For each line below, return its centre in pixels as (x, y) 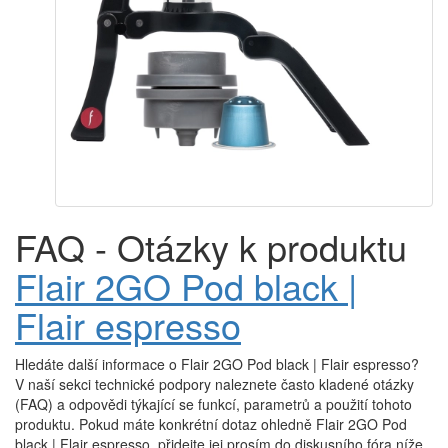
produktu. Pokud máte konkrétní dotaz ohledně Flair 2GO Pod (211, 423)
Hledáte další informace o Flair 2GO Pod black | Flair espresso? (217, 363)
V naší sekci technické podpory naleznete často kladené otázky (214, 383)
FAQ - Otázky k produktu (211, 246)
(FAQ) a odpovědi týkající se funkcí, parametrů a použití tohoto (213, 403)
